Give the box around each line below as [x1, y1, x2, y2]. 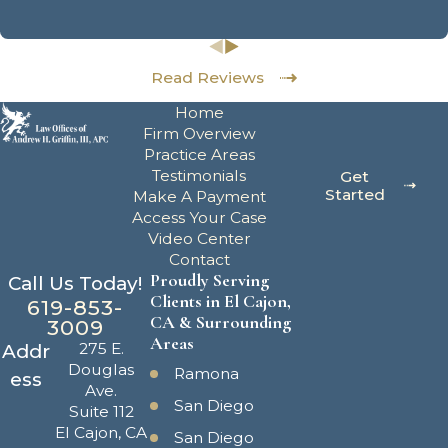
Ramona [173, 364, 239, 384]
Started [324, 184, 385, 204]
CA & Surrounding [150, 310, 292, 333]
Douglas [68, 359, 135, 379]
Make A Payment [132, 186, 266, 206]
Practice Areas [143, 144, 255, 164]
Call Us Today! [8, 271, 143, 295]
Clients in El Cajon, [150, 289, 292, 312]
